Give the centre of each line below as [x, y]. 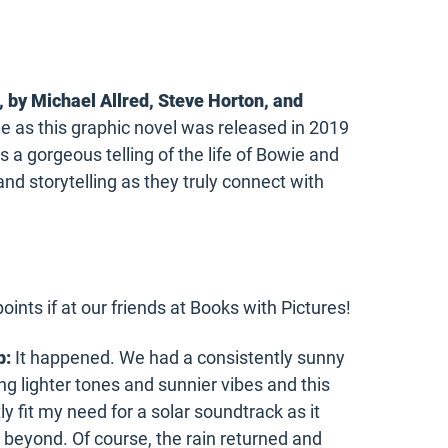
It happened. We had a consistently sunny [178, 357]
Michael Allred [90, 101]
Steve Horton [211, 101]
